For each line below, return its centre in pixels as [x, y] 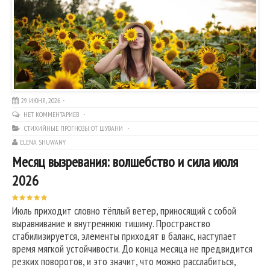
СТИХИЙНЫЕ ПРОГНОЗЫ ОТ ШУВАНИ [74, 128]
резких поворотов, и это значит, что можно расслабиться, [124, 262]
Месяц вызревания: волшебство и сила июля [125, 162]
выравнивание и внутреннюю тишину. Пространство [111, 224]
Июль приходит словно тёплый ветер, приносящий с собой [124, 211]
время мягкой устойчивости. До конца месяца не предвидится [132, 249]
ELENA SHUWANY [43, 142]
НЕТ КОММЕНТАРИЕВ [52, 115]
